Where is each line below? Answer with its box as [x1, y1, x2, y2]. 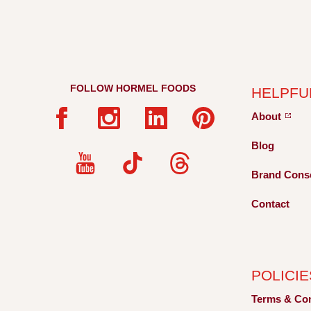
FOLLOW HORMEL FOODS [69, 82, 196, 94]
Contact [251, 197, 290, 210]
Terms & [251, 293, 295, 305]
